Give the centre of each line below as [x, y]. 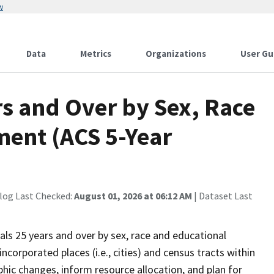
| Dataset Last [222, 196]
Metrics [96, 54]
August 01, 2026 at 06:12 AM [133, 196]
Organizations [176, 54]
